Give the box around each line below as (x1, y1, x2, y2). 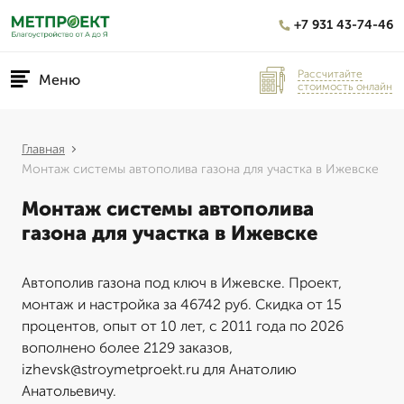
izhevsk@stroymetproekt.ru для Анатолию (22, 361, 297, 378)
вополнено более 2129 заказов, (22, 339, 233, 356)
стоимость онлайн (298, 79, 392, 93)
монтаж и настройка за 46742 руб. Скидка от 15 (22, 296, 342, 313)
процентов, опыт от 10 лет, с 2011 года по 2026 (22, 317, 344, 335)
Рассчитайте (298, 67, 363, 80)
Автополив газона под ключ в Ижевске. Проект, (22, 274, 342, 291)
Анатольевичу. (22, 382, 116, 399)
